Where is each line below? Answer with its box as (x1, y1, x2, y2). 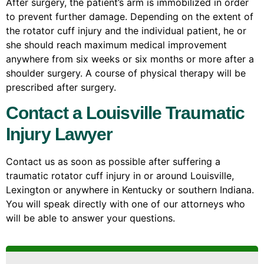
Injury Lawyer (6, 124, 113, 144)
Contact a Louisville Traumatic (6, 103, 245, 123)
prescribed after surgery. (6, 81, 116, 94)
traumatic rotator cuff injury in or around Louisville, (6, 170, 234, 182)
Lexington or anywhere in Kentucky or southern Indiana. (6, 184, 254, 196)
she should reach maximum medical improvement (6, 39, 227, 51)
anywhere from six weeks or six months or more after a (6, 53, 254, 65)
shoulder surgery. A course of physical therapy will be (6, 67, 246, 80)
